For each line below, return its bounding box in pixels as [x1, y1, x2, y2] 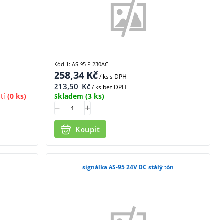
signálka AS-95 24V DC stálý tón [82, 163, 174, 172]
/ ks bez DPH [90, 83, 127, 92]
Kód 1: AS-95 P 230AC [54, 60, 109, 68]
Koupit [75, 124, 100, 134]
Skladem [54, 91, 84, 101]
